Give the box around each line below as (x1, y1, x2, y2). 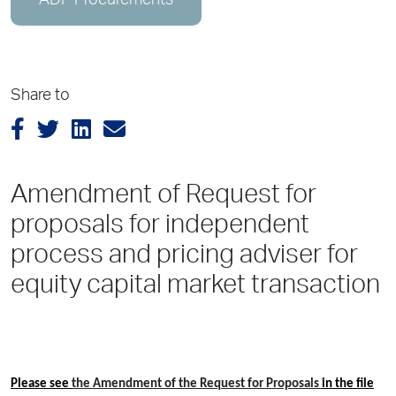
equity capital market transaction (11, 274, 380, 301)
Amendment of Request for (11, 184, 316, 210)
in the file (322, 377, 374, 392)
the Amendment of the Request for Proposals (72, 377, 322, 392)
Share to (11, 88, 70, 105)
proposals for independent (11, 214, 309, 240)
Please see (11, 377, 72, 392)
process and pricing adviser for (11, 244, 358, 270)
